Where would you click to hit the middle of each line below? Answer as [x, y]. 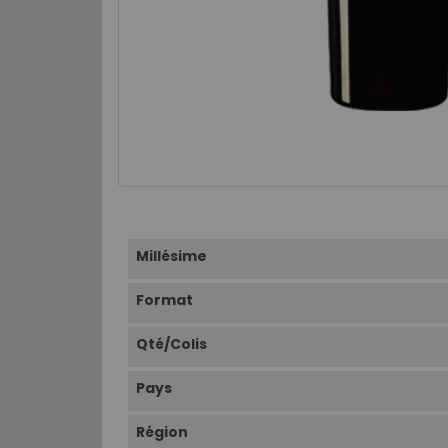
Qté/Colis [171, 344]
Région [162, 432]
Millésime [171, 256]
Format [164, 300]
